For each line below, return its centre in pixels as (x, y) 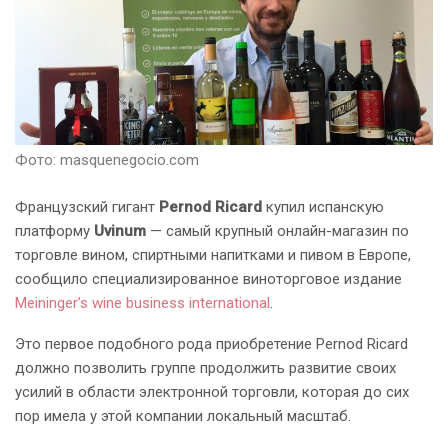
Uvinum (120, 231)
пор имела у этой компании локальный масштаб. (183, 416)
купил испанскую (323, 207)
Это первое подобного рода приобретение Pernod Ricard (211, 344)
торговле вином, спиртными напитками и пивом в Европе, (213, 255)
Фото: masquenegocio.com (107, 160)
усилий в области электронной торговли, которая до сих (212, 392)
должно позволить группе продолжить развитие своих (205, 368)
